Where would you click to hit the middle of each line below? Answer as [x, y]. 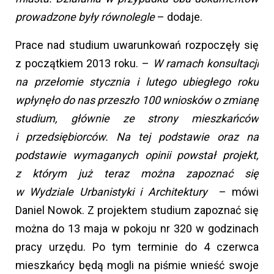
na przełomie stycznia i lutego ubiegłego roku [137, 82]
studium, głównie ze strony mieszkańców [137, 119]
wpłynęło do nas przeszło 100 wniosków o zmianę [137, 100]
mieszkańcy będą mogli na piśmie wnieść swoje [137, 265]
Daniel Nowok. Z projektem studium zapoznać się [137, 210]
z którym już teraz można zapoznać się [137, 174]
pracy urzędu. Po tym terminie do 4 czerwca [137, 247]
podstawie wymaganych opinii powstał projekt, [137, 155]
